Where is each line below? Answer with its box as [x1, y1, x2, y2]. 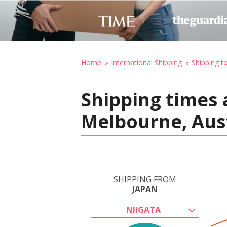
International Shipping [111, 58, 182, 67]
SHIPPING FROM [113, 174, 176, 185]
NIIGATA [126, 204, 161, 215]
